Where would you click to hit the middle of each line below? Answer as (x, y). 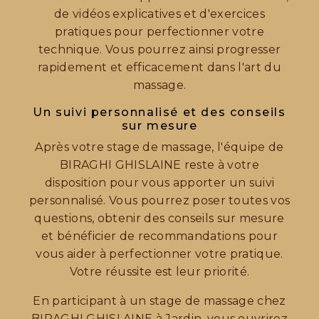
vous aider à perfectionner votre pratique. (159, 254)
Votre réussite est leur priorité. (159, 272)
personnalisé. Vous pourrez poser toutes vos (159, 201)
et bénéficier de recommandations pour (159, 236)
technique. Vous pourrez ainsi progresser (159, 50)
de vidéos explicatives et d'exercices (159, 14)
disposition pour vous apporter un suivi (159, 183)
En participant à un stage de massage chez (159, 301)
